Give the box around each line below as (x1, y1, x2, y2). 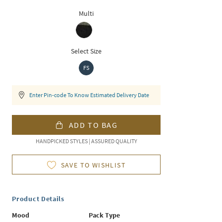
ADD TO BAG (68, 120, 118, 130)
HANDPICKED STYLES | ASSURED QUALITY (35, 137, 137, 145)
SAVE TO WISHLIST (60, 161, 126, 169)
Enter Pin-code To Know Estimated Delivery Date (29, 91, 150, 99)
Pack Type (89, 211, 120, 220)
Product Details (12, 194, 64, 203)
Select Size (71, 47, 102, 55)
